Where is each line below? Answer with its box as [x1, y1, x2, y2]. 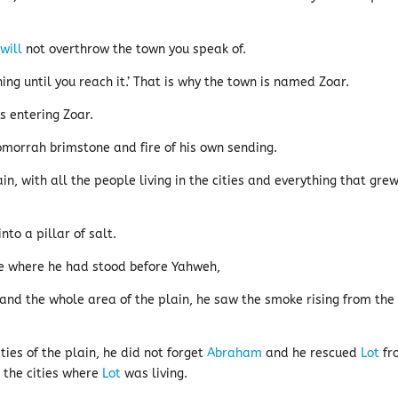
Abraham [207, 346, 263, 361]
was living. [121, 366, 188, 381]
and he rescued [262, 346, 362, 361]
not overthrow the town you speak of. [22, 42, 247, 57]
